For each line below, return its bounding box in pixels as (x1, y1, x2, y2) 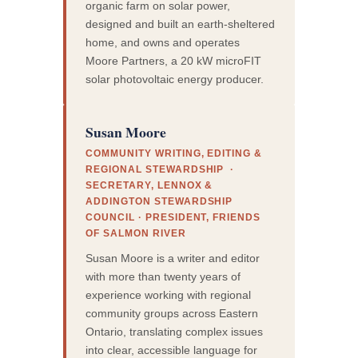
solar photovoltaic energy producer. (86, 72, 265, 86)
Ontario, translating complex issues (86, 324, 264, 338)
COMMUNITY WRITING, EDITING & (86, 148, 263, 160)
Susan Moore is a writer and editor (86, 251, 261, 265)
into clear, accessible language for (86, 343, 258, 356)
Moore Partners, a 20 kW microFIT (86, 54, 262, 67)
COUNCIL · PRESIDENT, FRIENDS (86, 212, 261, 224)
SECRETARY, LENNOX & (86, 180, 213, 192)
